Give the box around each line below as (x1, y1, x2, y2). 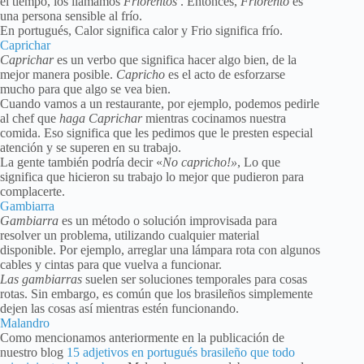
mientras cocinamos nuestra (142, 111, 286, 126)
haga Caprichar (59, 111, 142, 126)
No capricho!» (162, 155, 237, 170)
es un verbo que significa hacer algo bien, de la (54, 53, 297, 67)
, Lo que (237, 155, 280, 170)
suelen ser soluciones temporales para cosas (82, 272, 307, 287)
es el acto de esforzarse (165, 67, 285, 82)
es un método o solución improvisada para (58, 214, 277, 228)
